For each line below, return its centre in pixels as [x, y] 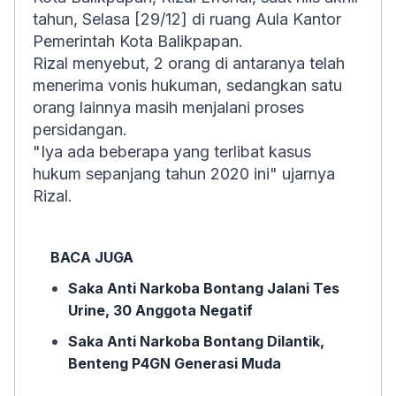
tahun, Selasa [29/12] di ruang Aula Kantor [187, 19]
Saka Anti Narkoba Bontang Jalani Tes [204, 288]
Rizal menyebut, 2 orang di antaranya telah [189, 63]
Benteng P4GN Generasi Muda [175, 363]
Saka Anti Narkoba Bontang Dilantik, [196, 341]
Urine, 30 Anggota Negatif [160, 310]
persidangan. [80, 129]
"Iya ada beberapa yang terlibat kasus [172, 152]
